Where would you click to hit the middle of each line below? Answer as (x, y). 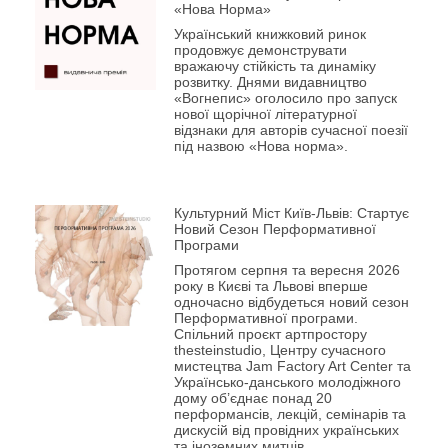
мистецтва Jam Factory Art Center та (292, 365)
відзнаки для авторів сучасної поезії (290, 130)
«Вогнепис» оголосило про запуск (285, 98)
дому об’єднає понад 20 (252, 397)
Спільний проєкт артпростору (270, 333)
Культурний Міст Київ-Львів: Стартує (291, 212)
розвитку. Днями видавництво (270, 82)
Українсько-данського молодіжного (287, 381)
